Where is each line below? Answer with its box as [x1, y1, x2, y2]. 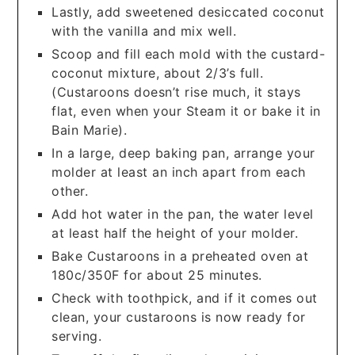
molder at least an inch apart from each [52, 163, 306, 180]
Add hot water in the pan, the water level [52, 205, 314, 222]
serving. [52, 327, 102, 344]
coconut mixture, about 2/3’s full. [52, 64, 264, 81]
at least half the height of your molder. [52, 224, 299, 241]
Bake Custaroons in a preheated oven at [52, 247, 309, 264]
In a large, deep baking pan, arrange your [52, 144, 315, 161]
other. [52, 182, 89, 199]
